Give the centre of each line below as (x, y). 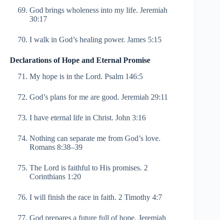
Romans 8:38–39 (56, 147)
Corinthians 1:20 (55, 176)
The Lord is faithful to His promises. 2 (89, 167)
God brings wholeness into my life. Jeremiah (98, 10)
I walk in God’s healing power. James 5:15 (96, 39)
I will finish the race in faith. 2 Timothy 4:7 (96, 197)
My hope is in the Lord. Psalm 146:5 (86, 76)
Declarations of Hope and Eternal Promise (80, 60)
